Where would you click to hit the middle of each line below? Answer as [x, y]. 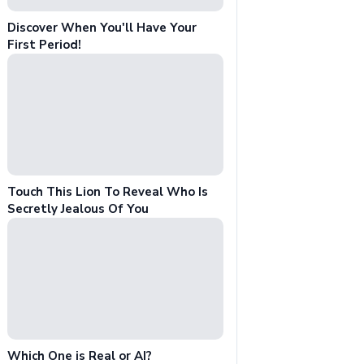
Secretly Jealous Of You [78, 208]
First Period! [44, 45]
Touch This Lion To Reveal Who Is [108, 191]
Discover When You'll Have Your [102, 28]
